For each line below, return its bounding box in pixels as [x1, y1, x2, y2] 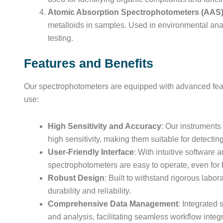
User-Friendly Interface [48, 148, 134, 156]
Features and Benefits [24, 56, 153, 70]
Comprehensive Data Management [48, 200, 178, 208]
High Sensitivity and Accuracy [48, 122, 161, 130]
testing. [48, 34, 73, 42]
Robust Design [48, 174, 105, 182]
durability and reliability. [48, 187, 131, 195]
